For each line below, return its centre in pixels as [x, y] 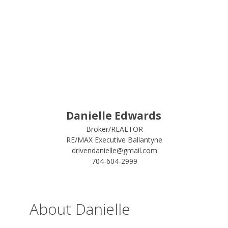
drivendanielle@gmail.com [114, 150]
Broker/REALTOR [114, 129]
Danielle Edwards [114, 116]
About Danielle [80, 209]
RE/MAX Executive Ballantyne [115, 140]
